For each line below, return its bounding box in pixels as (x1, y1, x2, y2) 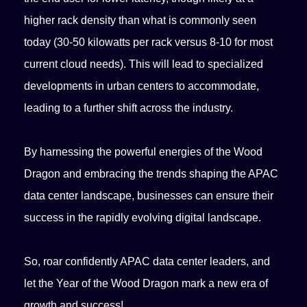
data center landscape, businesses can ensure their (24, 190, 274, 202)
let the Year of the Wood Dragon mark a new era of (24, 278, 269, 290)
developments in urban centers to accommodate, (24, 80, 260, 93)
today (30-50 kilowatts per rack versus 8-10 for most (24, 36, 273, 49)
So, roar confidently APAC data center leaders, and (24, 256, 271, 268)
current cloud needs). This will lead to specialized (24, 58, 264, 71)
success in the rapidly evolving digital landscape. (24, 212, 262, 224)
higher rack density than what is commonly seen (24, 14, 257, 27)
